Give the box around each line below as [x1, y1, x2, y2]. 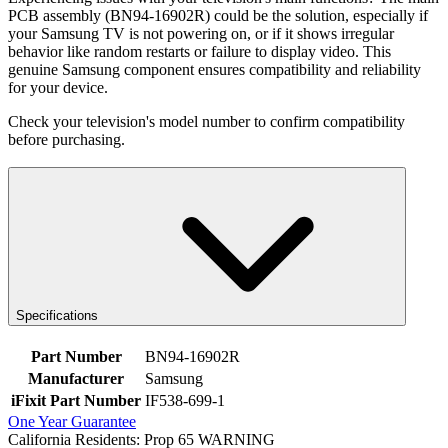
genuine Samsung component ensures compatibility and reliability [8, 60, 421, 78]
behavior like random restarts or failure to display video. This [8, 42, 391, 60]
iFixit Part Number [11, 392, 141, 410]
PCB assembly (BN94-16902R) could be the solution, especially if [8, 6, 428, 24]
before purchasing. [8, 130, 125, 148]
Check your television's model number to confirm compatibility [8, 112, 405, 130]
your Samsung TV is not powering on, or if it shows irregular [8, 24, 394, 42]
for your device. [8, 78, 108, 96]
